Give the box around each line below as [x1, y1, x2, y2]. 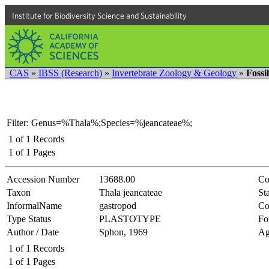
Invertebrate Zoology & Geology [112, 68, 237, 78]
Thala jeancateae [99, 187, 162, 198]
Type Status [7, 213, 51, 224]
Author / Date [7, 226, 59, 237]
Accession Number [7, 174, 79, 184]
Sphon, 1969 [99, 226, 148, 237]
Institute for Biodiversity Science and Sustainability [12, 11, 187, 20]
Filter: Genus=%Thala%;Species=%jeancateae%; [7, 117, 192, 128]
